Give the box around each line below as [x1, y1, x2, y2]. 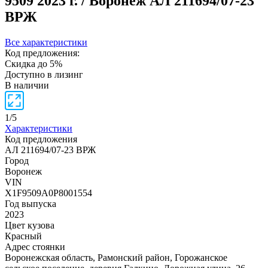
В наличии [5, 80, 49, 90]
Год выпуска [5, 198, 56, 209]
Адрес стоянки [5, 241, 65, 252]
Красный [5, 230, 42, 241]
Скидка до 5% [5, 58, 62, 69]
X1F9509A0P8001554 [5, 187, 92, 198]
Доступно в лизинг [5, 69, 83, 80]
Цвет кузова [5, 220, 54, 230]
